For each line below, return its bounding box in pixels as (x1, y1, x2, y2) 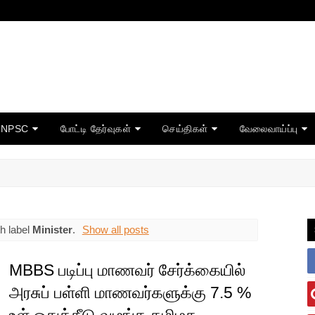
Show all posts (82, 223, 149, 236)
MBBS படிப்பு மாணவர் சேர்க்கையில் (8, 261, 245, 280)
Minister (32, 223, 72, 236)
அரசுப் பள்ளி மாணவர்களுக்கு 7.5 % (8, 283, 251, 302)
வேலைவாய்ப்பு (239, 123, 298, 134)
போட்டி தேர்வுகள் (60, 123, 131, 134)
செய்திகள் (162, 123, 208, 134)
